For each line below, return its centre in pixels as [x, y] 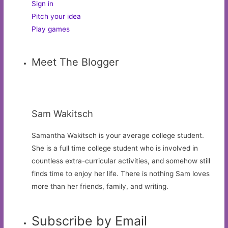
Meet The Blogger [75, 62]
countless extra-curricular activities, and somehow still [121, 161]
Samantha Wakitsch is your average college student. [118, 136]
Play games [51, 29]
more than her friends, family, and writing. [100, 187]
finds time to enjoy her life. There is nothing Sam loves [121, 174]
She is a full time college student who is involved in [115, 148]
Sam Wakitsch [63, 114]
